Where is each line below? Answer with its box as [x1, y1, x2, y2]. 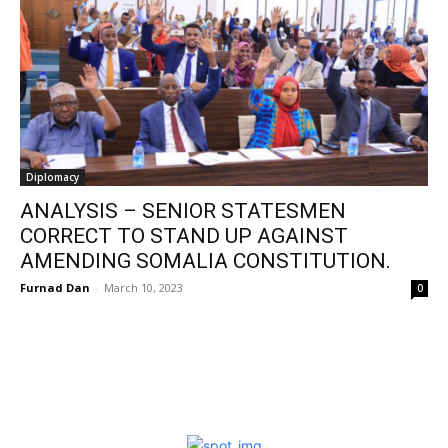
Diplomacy [26, 170, 79, 184]
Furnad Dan [20, 280, 90, 295]
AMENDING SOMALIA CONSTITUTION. [20, 249, 391, 273]
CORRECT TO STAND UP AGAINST [20, 224, 348, 248]
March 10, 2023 [104, 280, 183, 295]
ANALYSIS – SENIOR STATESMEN [20, 199, 346, 223]
